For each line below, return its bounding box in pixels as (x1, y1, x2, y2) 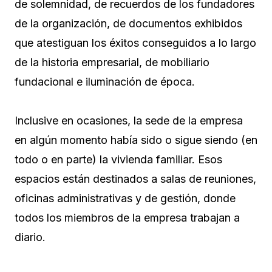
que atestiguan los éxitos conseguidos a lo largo (15, 36, 256, 49)
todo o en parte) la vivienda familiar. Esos (15, 152, 222, 166)
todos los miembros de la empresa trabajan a (15, 211, 240, 224)
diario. (15, 230, 46, 243)
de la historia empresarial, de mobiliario (15, 55, 209, 69)
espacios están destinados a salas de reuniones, (15, 172, 256, 185)
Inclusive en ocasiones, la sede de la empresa (15, 114, 243, 127)
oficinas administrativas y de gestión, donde (15, 191, 236, 205)
